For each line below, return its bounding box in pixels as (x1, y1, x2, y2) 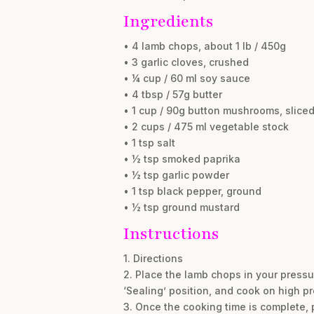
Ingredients (123, 10, 213, 32)
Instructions (123, 222, 219, 245)
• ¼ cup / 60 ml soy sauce (123, 71, 250, 84)
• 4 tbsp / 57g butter (123, 88, 222, 100)
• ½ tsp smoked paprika (123, 152, 240, 165)
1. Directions (123, 252, 183, 264)
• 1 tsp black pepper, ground (123, 184, 261, 197)
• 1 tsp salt (123, 136, 175, 149)
